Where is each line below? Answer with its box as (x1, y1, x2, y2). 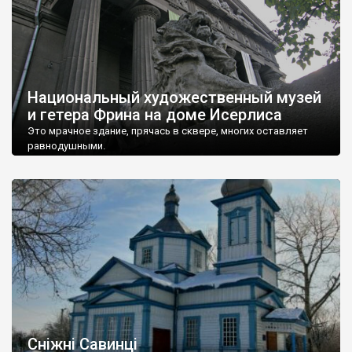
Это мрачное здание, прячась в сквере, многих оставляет (27, 124, 308, 137)
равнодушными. (27, 139, 105, 152)
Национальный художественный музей (27, 87, 321, 107)
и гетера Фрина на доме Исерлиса (27, 104, 282, 124)
